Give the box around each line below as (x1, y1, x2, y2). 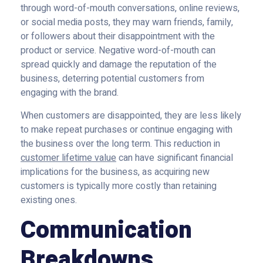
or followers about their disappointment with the (21, 29, 215, 43)
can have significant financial (116, 151, 233, 165)
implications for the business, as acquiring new (21, 165, 210, 179)
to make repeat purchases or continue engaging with (21, 123, 232, 137)
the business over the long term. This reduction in (21, 137, 220, 151)
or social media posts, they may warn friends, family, (21, 15, 233, 29)
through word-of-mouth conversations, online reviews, (21, 1, 240, 15)
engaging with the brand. (21, 86, 119, 100)
